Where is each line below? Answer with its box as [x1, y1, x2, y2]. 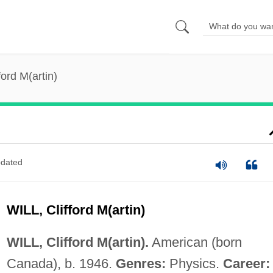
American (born [148, 234, 242, 250]
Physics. [165, 255, 223, 271]
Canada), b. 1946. [6, 255, 116, 271]
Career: [222, 255, 270, 271]
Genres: [115, 255, 166, 271]
